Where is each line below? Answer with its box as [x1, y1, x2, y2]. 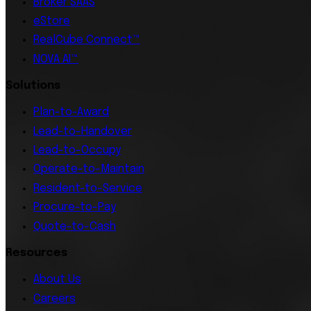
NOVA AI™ [33, 53, 78, 65]
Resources [6, 246, 67, 259]
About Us [33, 274, 81, 286]
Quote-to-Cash [33, 220, 116, 233]
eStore [33, 15, 70, 27]
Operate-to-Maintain [33, 163, 144, 176]
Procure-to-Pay [33, 201, 116, 214]
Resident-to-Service [33, 182, 142, 194]
